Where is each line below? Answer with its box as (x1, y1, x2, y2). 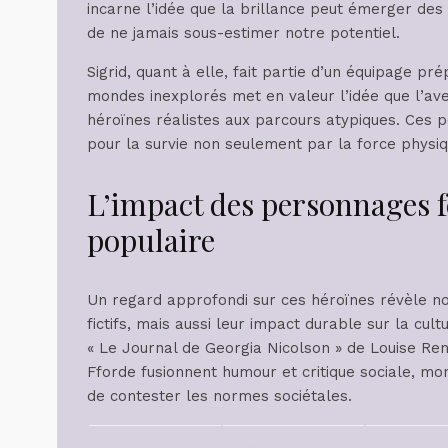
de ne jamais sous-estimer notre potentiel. (87, 24, 400, 43)
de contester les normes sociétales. (87, 387, 352, 406)
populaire (87, 220, 215, 261)
